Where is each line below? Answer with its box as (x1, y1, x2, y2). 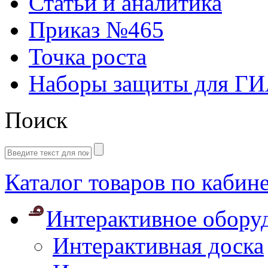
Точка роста (29, 44, 147, 69)
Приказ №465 (29, 17, 164, 42)
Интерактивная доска (53, 233, 264, 258)
